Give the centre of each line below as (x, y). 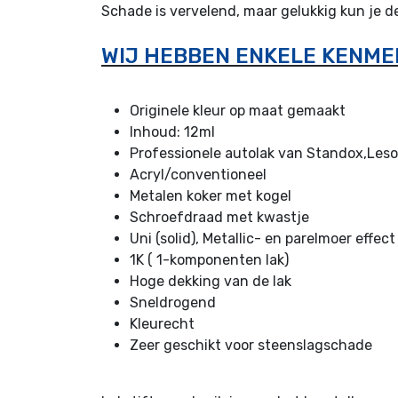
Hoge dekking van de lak (211, 281)
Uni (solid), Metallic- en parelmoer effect (263, 238)
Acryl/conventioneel (198, 174)
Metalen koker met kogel (211, 195)
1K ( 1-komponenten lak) (209, 259)
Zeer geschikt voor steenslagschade (251, 345)
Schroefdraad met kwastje (219, 217)
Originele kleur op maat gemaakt (238, 110)
